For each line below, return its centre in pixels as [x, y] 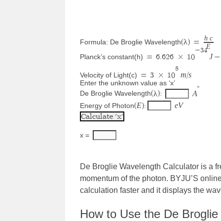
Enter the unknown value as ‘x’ [128, 83]
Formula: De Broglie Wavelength [130, 42]
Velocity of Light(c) [109, 75]
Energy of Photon [107, 105]
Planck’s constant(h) [111, 57]
